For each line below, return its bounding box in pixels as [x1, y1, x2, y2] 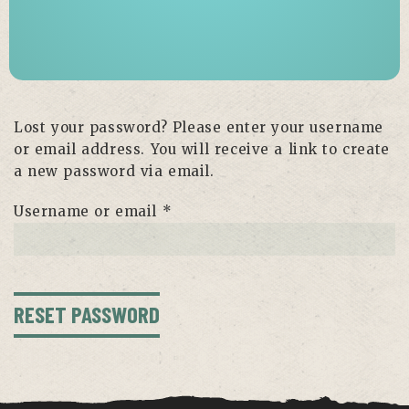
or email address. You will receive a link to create [14, 141, 390, 158]
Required [171, 201, 238, 219]
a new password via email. [14, 163, 215, 180]
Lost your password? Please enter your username [14, 119, 384, 136]
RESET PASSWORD [14, 299, 160, 328]
